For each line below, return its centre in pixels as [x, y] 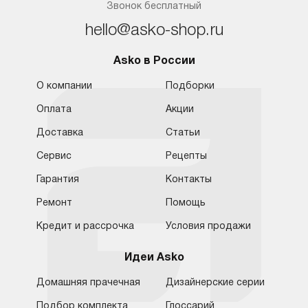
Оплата [54, 110]
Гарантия [57, 180]
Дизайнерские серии [215, 283]
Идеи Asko [154, 258]
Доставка [59, 133]
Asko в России [154, 61]
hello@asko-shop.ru [154, 31]
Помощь [185, 203]
